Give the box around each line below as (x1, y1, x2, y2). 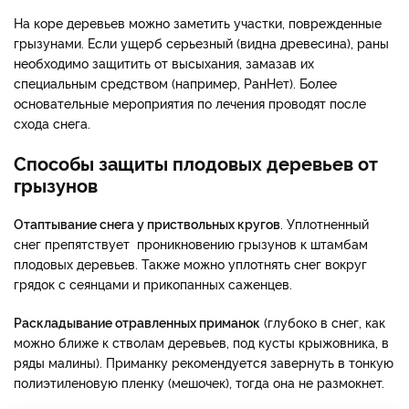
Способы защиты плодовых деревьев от (14, 150, 378, 176)
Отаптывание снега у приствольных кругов (14, 215, 280, 233)
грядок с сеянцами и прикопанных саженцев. (14, 275, 292, 293)
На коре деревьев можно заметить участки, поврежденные (14, 14, 382, 32)
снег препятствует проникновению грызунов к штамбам (14, 235, 368, 253)
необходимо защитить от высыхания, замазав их (14, 54, 314, 72)
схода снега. (14, 114, 90, 132)
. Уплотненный (280, 215, 369, 233)
